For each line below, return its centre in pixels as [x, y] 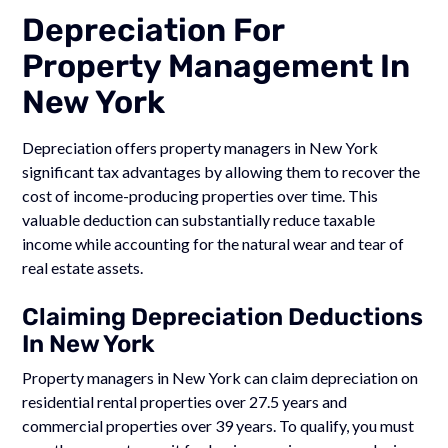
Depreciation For [153, 29]
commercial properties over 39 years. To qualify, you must [218, 425]
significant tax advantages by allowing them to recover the [221, 171]
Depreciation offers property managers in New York [200, 147]
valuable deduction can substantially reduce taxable [199, 219]
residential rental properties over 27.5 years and [185, 401]
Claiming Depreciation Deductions [223, 316]
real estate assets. [83, 267]
